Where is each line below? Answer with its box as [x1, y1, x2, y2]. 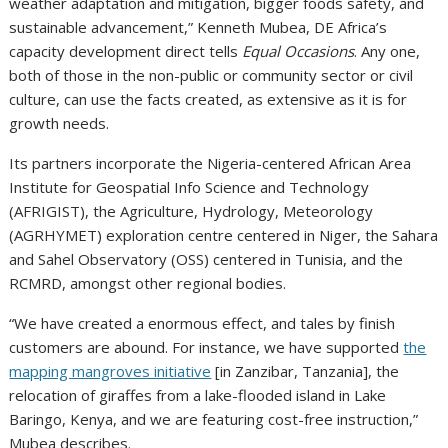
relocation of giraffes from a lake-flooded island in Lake [9, 385, 387, 406]
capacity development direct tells [9, 41, 243, 62]
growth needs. [9, 113, 110, 134]
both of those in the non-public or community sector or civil [9, 65, 414, 86]
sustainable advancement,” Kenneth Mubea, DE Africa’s [9, 17, 388, 38]
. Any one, [354, 41, 421, 62]
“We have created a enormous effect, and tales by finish [9, 313, 396, 334]
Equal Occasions [242, 41, 355, 62]
